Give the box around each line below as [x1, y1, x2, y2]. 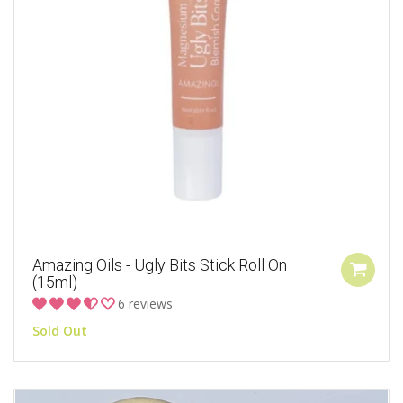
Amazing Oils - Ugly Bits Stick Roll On [32, 255, 287, 275]
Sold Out [32, 322, 87, 340]
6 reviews [118, 295, 173, 313]
